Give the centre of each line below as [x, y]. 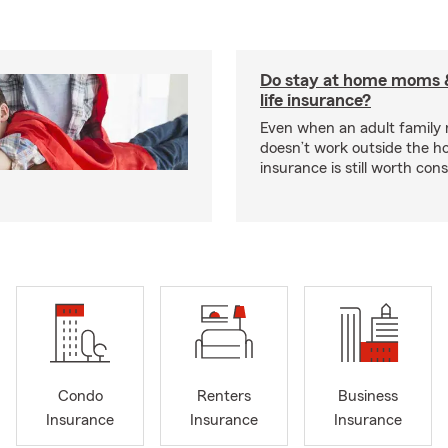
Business [368, 396]
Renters [224, 396]
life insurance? [315, 100]
